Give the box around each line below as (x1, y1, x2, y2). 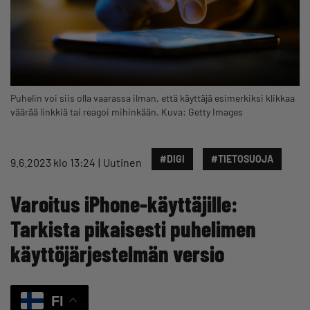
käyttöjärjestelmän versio (10, 239, 224, 266)
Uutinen (103, 155, 142, 169)
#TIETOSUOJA (211, 152, 273, 165)
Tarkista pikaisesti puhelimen (10, 215, 256, 241)
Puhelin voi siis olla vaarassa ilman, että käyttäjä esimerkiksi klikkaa (10, 91, 295, 104)
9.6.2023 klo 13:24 (10, 155, 95, 169)
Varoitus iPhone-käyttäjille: (10, 190, 238, 217)
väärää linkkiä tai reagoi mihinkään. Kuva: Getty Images (10, 105, 243, 118)
